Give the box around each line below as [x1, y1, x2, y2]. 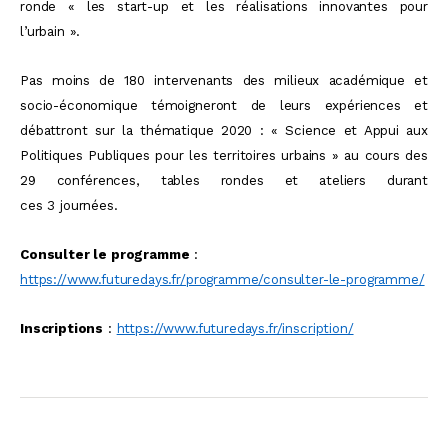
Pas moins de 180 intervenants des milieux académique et [20, 73, 428, 89]
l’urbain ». [20, 24, 81, 40]
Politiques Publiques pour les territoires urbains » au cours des [20, 148, 428, 164]
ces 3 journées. [20, 198, 118, 214]
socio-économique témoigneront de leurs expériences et [20, 98, 428, 114]
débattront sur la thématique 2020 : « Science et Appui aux [20, 123, 428, 139]
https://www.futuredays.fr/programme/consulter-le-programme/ [20, 272, 425, 288]
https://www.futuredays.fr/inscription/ [116, 321, 354, 337]
